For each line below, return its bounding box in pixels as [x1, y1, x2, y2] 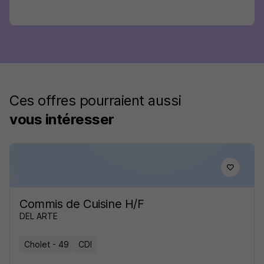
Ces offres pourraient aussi [9, 92, 181, 109]
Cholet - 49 [24, 239, 69, 249]
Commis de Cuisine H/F [19, 197, 144, 211]
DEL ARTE [19, 211, 58, 221]
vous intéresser [9, 111, 114, 128]
